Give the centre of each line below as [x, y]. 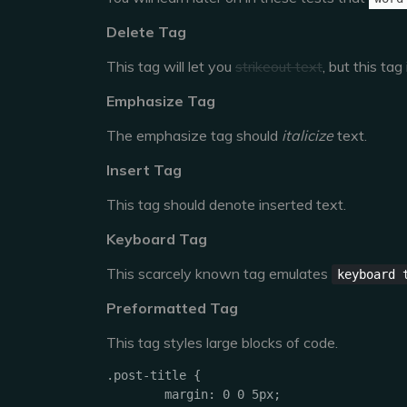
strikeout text [279, 66]
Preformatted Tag [172, 308]
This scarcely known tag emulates [219, 273]
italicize [308, 135]
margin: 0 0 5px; [135, 394]
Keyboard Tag [157, 239]
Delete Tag [146, 32]
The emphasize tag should [194, 135]
